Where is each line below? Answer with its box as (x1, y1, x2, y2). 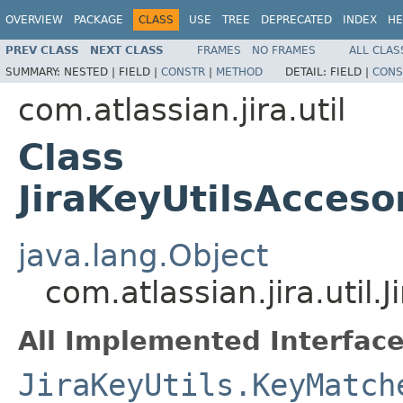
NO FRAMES (252, 43, 316, 57)
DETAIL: (285, 65, 330, 78)
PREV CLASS (5, 43, 79, 57)
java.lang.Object (18, 237, 268, 273)
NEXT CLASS (90, 43, 164, 57)
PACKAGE (74, 13, 123, 26)
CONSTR (161, 65, 205, 78)
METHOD (216, 65, 263, 78)
